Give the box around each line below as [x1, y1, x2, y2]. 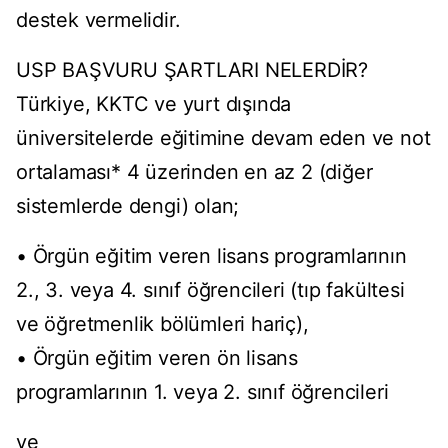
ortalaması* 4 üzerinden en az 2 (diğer [16, 160, 373, 185]
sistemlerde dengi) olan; [16, 194, 240, 219]
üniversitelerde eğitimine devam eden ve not [16, 126, 431, 151]
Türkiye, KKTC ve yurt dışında [16, 92, 292, 117]
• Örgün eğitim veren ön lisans [16, 346, 299, 371]
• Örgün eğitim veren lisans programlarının [16, 244, 407, 269]
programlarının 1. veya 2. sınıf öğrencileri [16, 380, 389, 405]
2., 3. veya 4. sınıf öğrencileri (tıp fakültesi [16, 278, 405, 303]
